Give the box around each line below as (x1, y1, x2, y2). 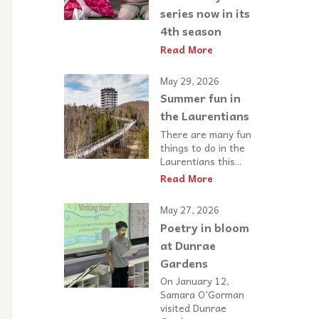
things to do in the (160, 139, 245, 155)
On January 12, (160, 273, 229, 289)
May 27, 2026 (160, 202, 219, 218)
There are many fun (160, 125, 251, 142)
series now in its (160, 3, 250, 22)
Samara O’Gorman (160, 286, 244, 303)
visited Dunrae (160, 300, 226, 316)
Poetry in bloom (160, 218, 249, 237)
